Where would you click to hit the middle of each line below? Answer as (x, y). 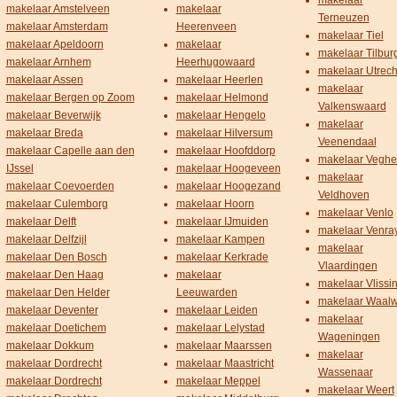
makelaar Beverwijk (53, 115)
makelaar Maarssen (224, 346)
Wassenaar (345, 372)
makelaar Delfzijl (46, 239)
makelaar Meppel (218, 381)
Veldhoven (343, 195)
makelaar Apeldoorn (54, 44)
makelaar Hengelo (221, 115)
